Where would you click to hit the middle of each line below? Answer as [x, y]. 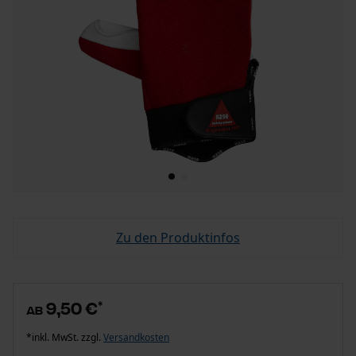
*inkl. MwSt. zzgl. [65, 337]
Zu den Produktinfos [178, 238]
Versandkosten [136, 337]
